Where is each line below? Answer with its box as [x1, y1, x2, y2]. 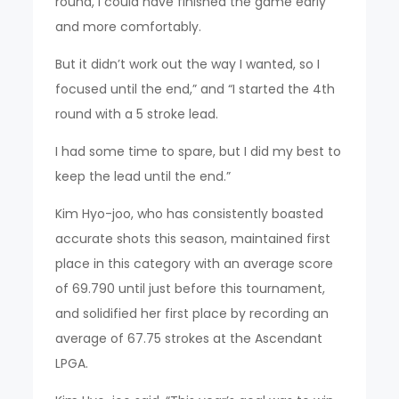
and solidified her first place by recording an [55, 305, 330, 323]
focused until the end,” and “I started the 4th [55, 80, 336, 99]
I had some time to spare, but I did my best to [55, 142, 342, 161]
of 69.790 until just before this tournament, [55, 280, 326, 298]
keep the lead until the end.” [55, 167, 232, 186]
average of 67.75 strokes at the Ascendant [55, 330, 323, 348]
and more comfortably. [55, 18, 202, 37]
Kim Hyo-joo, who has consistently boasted [55, 205, 324, 224]
